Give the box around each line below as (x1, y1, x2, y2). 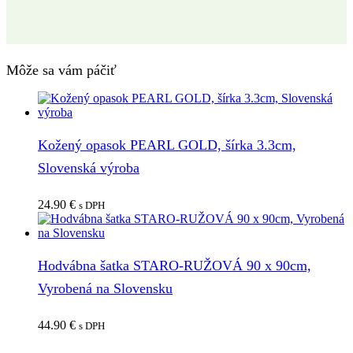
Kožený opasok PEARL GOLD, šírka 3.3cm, (38, 136, 296, 153)
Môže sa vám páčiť (6, 61, 117, 78)
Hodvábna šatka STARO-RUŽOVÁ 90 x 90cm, (38, 257, 311, 273)
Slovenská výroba (38, 159, 139, 176)
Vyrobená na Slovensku (38, 280, 173, 296)
